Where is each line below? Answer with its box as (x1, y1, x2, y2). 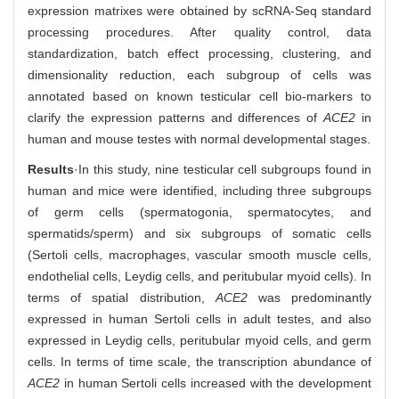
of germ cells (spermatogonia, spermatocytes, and (28, 204, 371, 219)
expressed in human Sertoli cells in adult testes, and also (28, 311, 371, 326)
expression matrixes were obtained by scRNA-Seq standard (28, 3, 371, 18)
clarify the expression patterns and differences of (28, 110, 324, 125)
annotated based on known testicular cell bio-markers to (28, 88, 371, 103)
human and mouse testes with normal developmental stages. (28, 131, 370, 146)
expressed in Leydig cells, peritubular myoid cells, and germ (28, 332, 371, 347)
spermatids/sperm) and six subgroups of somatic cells (28, 225, 371, 240)
